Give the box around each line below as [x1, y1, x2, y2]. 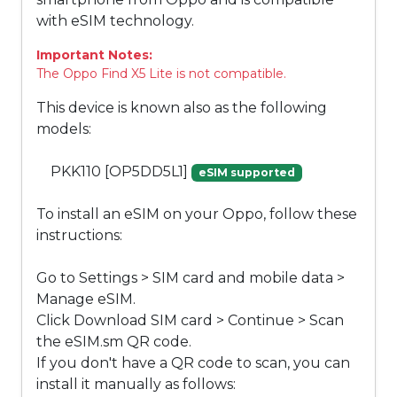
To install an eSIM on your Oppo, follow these [36, 206, 357, 223]
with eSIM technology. [36, 12, 194, 30]
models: [36, 121, 91, 138]
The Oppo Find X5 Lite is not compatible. [36, 66, 286, 82]
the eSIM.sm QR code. [36, 333, 191, 351]
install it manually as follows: [36, 376, 236, 393]
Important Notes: [36, 47, 152, 64]
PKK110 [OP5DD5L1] [51, 163, 191, 181]
